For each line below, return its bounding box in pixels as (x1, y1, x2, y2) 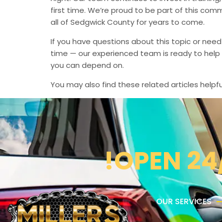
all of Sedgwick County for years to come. (51, 16, 205, 27)
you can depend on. (51, 59, 124, 70)
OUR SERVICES (156, 195, 212, 207)
